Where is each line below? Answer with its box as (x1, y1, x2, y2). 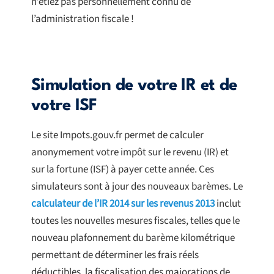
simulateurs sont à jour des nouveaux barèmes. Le (31, 179, 243, 194)
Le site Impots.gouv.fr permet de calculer (31, 128, 204, 143)
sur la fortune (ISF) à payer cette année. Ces (31, 162, 214, 177)
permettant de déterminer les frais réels (31, 248, 199, 263)
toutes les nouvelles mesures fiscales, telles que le (31, 213, 240, 229)
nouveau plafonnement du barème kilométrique (31, 231, 235, 246)
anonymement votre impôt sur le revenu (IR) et (31, 145, 229, 160)
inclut (215, 196, 241, 212)
